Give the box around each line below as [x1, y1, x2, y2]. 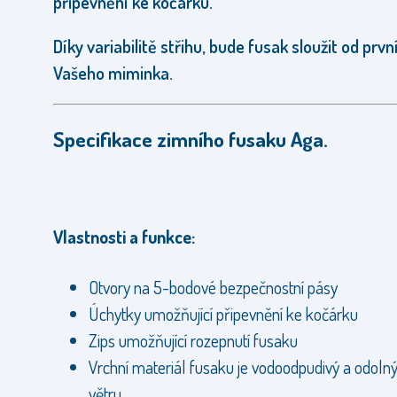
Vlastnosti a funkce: [53, 225, 195, 249]
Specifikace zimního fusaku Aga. [53, 126, 328, 153]
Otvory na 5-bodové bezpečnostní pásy [89, 275, 341, 299]
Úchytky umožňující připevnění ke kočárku [89, 301, 362, 325]
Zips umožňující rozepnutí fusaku [89, 328, 301, 352]
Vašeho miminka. [53, 61, 176, 84]
